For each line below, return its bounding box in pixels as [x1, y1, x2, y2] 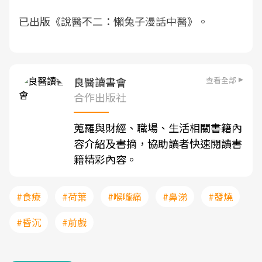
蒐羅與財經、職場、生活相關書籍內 [74, 120, 242, 135]
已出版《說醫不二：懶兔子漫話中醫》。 [19, 13, 208, 29]
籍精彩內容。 [74, 151, 137, 167]
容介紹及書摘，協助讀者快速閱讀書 [74, 136, 242, 151]
